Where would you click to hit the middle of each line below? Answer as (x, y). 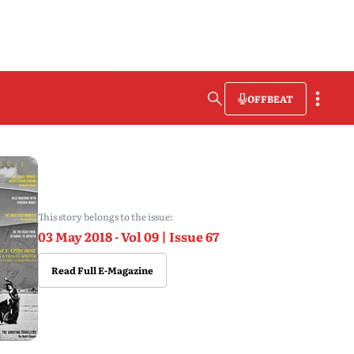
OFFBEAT (270, 98)
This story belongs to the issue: (105, 217)
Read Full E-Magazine (102, 270)
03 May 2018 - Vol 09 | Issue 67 (128, 236)
